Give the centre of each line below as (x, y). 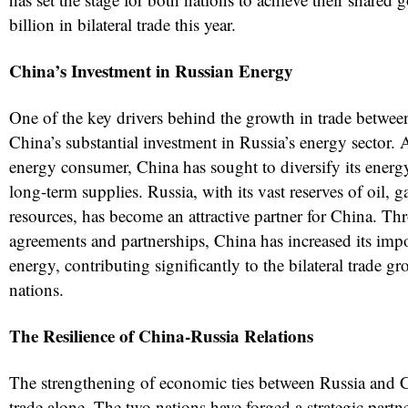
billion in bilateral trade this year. (122, 25)
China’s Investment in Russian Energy (151, 71)
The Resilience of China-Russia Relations (161, 336)
